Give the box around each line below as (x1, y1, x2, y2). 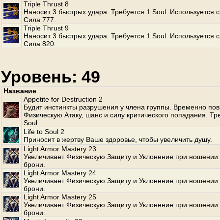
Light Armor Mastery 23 (24, 145, 96, 153)
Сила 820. (24, 40, 56, 48)
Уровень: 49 (1, 67, 100, 86)
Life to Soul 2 (24, 128, 64, 136)
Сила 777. (24, 16, 56, 24)
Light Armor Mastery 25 (24, 193, 96, 201)
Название (3, 87, 36, 95)
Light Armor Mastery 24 (24, 169, 96, 177)
